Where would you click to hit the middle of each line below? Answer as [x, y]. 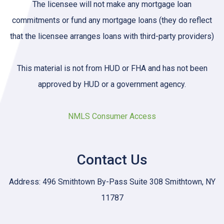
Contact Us [112, 160]
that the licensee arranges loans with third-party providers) [112, 36]
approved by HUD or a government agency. [112, 84]
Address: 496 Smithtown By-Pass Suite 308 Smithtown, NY [112, 182]
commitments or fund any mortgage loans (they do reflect [112, 20]
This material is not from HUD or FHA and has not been [112, 68]
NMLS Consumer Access [112, 116]
